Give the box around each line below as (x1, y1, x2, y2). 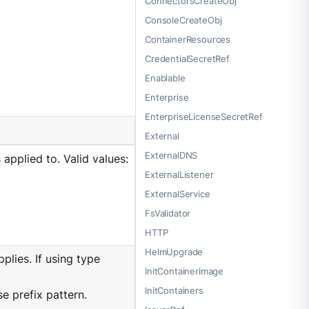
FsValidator (145, 208, 191, 219)
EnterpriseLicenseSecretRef (145, 111, 263, 123)
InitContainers (145, 285, 203, 297)
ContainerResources (145, 34, 231, 46)
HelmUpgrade (145, 246, 203, 258)
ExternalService (145, 188, 210, 200)
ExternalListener (145, 169, 214, 181)
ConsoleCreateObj (145, 14, 222, 26)
